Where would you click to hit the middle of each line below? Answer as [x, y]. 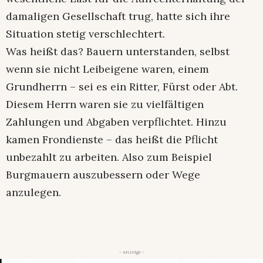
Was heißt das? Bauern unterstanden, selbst [118, 52]
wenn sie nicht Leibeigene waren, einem [107, 69]
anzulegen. [33, 193]
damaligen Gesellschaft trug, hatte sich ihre [118, 16]
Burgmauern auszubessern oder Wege [103, 175]
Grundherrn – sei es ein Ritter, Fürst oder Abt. [122, 87]
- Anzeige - [131, 252]
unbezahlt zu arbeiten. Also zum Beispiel [109, 157]
